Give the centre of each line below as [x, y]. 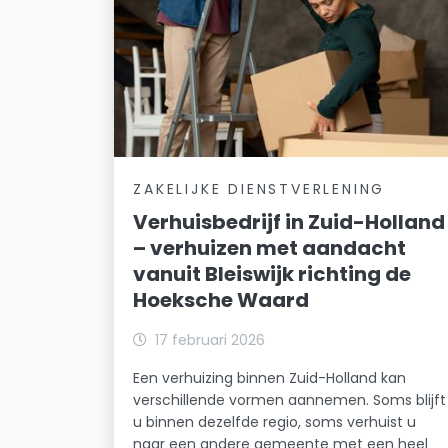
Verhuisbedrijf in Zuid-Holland [289, 221]
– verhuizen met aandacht [270, 247]
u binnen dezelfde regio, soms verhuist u [275, 421]
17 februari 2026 [210, 339]
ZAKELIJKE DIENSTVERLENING [259, 188]
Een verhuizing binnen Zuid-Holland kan [270, 377]
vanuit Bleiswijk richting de [272, 273]
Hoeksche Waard [221, 299]
